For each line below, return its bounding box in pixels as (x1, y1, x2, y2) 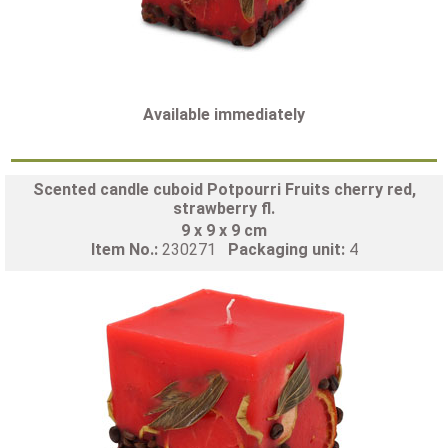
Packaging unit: (227, 239, 349, 259)
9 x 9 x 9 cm (181, 220, 267, 240)
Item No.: (90, 239, 162, 259)
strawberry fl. (173, 198, 275, 218)
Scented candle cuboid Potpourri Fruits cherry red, (32, 179, 416, 199)
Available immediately (143, 104, 305, 124)
